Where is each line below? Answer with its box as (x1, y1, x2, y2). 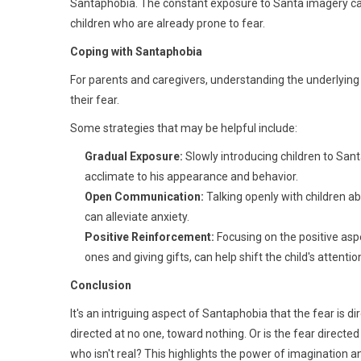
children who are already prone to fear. (70, 17, 265, 30)
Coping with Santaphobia (70, 45, 202, 58)
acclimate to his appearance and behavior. (85, 170, 298, 183)
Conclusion (70, 279, 131, 292)
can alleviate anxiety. (85, 210, 189, 223)
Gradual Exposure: (85, 150, 183, 163)
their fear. (70, 93, 119, 106)
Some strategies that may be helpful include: (70, 122, 297, 135)
